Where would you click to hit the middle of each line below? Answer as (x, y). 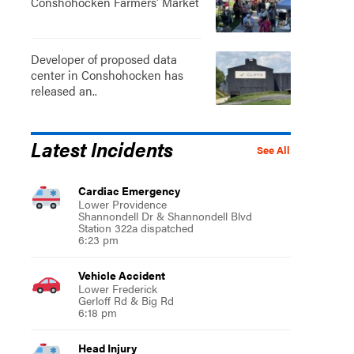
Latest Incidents (102, 148)
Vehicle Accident (121, 275)
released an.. (64, 90)
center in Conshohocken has (107, 74)
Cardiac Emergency (129, 190)
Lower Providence (122, 203)
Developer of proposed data (104, 58)
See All (273, 150)
